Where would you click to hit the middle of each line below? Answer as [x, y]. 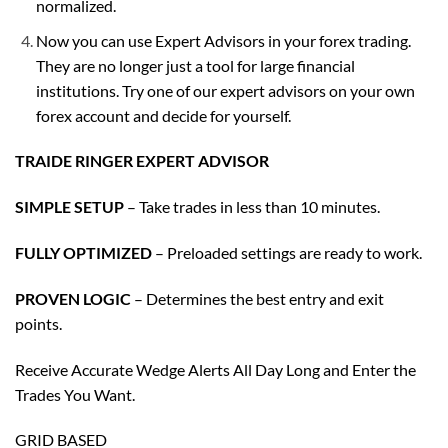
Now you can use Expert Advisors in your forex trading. [223, 40]
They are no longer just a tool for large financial [195, 65]
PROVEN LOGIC [73, 298]
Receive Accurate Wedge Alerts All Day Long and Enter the [215, 369]
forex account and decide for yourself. [163, 115]
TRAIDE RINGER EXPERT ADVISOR [142, 161]
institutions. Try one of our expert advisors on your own [225, 90]
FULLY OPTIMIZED [83, 252]
